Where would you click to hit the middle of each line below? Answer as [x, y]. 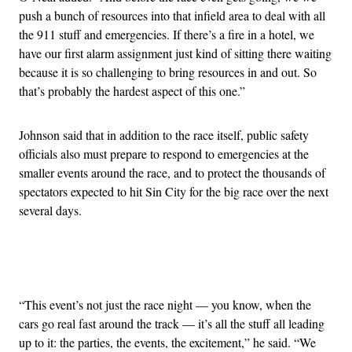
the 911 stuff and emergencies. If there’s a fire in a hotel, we [167, 35]
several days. [50, 211]
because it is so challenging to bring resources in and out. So [168, 72]
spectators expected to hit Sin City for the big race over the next [174, 192]
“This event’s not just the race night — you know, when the [165, 305]
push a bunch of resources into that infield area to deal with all [172, 16]
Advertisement [211, 266]
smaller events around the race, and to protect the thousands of [172, 173]
